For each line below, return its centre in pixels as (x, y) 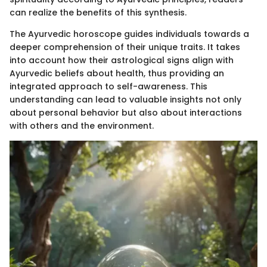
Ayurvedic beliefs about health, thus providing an (117, 74)
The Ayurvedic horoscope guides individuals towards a (129, 34)
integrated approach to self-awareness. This (108, 87)
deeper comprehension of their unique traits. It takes (125, 47)
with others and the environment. (82, 126)
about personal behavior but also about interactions (126, 113)
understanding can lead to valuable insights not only (125, 100)
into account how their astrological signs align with (122, 60)
